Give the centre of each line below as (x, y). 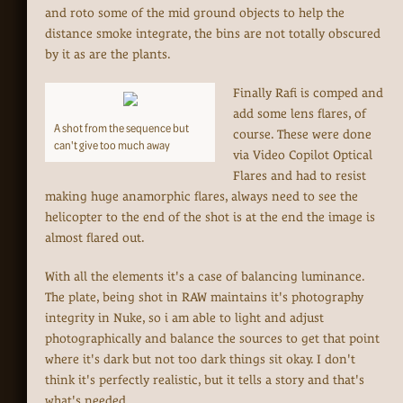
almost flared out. (95, 238)
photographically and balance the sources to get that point (212, 339)
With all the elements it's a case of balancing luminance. (205, 277)
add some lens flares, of (300, 114)
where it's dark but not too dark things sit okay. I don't (200, 359)
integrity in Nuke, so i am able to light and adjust (184, 318)
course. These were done (302, 134)
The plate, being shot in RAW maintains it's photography (204, 297)
